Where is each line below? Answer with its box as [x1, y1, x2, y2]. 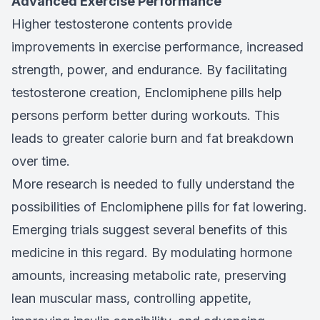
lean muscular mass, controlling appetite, [11, 291, 251, 306]
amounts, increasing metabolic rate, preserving [11, 268, 286, 284]
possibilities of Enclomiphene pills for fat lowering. [11, 199, 307, 215]
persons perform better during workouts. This [11, 108, 279, 124]
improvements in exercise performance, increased [11, 39, 304, 55]
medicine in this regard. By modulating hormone [11, 245, 292, 261]
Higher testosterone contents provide [11, 16, 232, 32]
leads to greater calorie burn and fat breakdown [11, 131, 294, 146]
